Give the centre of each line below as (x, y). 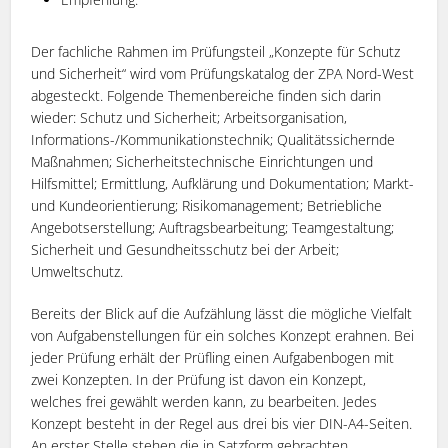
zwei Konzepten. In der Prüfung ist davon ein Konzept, (199, 379)
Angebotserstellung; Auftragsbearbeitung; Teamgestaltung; (213, 227)
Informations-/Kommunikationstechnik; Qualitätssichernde (213, 139)
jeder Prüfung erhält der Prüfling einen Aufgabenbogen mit (213, 357)
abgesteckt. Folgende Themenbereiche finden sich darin (206, 95)
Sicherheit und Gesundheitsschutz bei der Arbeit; (185, 249)
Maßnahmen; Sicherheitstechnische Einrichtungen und (202, 161)
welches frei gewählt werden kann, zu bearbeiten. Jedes (204, 401)
